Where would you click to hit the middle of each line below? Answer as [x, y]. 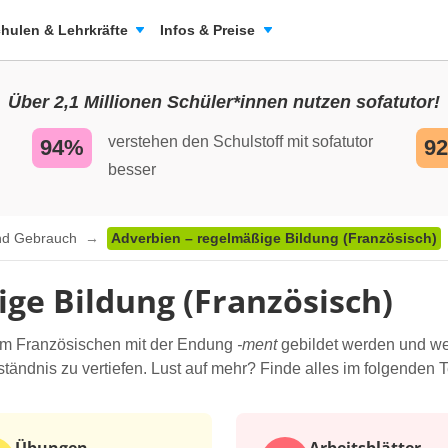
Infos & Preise [207, 30]
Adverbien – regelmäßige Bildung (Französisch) [274, 238]
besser [132, 169]
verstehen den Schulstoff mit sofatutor [240, 141]
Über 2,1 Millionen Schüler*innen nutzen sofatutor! [224, 102]
